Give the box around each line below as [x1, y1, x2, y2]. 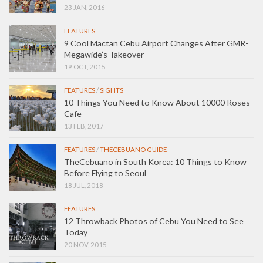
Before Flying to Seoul [64, 167, 146, 178]
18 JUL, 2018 [64, 181, 103, 189]
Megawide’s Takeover [64, 49, 144, 59]
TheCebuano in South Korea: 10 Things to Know [64, 156, 247, 167]
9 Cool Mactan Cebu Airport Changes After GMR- [64, 38, 248, 48]
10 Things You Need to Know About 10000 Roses [64, 97, 250, 107]
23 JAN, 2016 [64, 3, 105, 11]
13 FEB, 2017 [64, 122, 104, 130]
